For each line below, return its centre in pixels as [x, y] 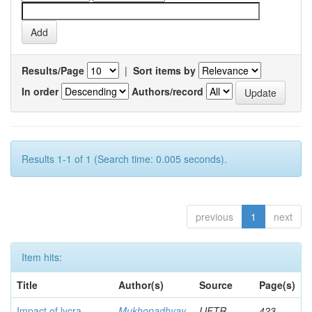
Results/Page [53, 70]
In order [40, 91]
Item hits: [42, 257]
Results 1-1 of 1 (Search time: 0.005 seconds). [124, 159]
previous [214, 217]
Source [216, 285]
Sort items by [164, 70]
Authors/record [167, 91]
